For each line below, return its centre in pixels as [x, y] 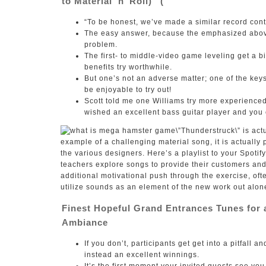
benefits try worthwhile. [128, 67]
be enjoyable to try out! [128, 90]
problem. [101, 45]
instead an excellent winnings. [142, 255]
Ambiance [85, 222]
